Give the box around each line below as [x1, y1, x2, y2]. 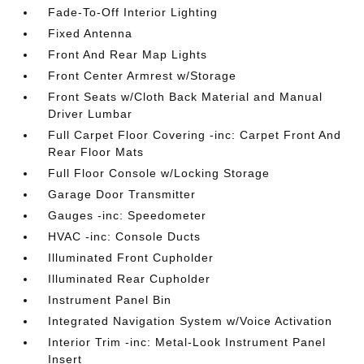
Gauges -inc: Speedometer [48, 208, 207, 222]
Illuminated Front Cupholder [48, 250, 214, 264]
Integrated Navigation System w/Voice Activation [48, 314, 333, 327]
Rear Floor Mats [48, 145, 145, 158]
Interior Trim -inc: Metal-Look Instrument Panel [48, 335, 327, 349]
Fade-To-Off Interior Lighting [48, 5, 219, 19]
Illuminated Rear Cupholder [48, 271, 211, 285]
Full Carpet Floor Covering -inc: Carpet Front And [48, 128, 342, 141]
